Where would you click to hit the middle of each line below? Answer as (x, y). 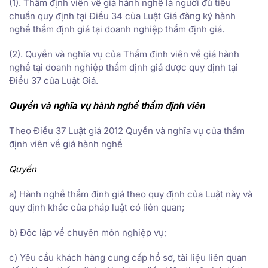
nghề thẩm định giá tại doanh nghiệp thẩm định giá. (117, 29)
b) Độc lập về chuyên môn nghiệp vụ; (88, 232)
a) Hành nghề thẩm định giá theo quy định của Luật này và (131, 194)
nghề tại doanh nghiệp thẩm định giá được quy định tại (124, 67)
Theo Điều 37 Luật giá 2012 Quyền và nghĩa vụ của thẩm (127, 130)
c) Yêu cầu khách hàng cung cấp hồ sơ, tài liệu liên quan (128, 257)
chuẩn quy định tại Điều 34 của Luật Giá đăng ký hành (122, 16)
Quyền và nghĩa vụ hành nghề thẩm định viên (107, 105)
